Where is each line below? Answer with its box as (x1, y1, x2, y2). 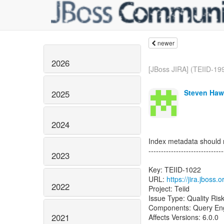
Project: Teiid (148, 183, 189, 193)
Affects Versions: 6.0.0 (148, 212, 218, 222)
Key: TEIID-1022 (148, 164, 201, 174)
